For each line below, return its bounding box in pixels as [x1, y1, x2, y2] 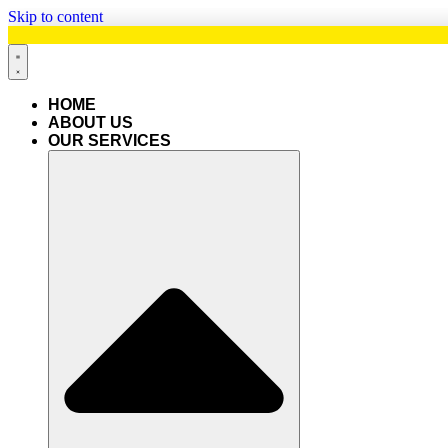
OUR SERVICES [48, 132, 171, 149]
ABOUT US [48, 114, 133, 131]
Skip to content [8, 8, 103, 25]
